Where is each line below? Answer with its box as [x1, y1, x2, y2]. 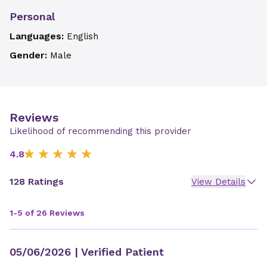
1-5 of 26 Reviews [10, 208, 85, 218]
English [67, 31, 98, 42]
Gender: [10, 49, 50, 61]
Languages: [10, 30, 67, 42]
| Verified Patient [71, 246, 164, 258]
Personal [10, 10, 55, 23]
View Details [191, 176, 246, 187]
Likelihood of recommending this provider [10, 126, 191, 136]
